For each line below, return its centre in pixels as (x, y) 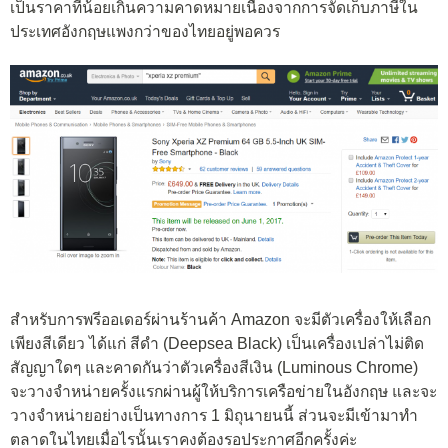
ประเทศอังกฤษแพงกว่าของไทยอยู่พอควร (145, 32)
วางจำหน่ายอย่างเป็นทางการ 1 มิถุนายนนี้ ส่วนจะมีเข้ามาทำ (214, 416)
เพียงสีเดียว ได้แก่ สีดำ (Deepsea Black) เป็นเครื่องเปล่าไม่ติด (217, 344)
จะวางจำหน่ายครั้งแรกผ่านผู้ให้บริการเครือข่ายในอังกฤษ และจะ (223, 392)
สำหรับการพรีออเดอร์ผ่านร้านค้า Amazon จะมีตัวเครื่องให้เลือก (220, 320)
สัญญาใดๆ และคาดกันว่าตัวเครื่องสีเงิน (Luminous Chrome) (214, 368)
